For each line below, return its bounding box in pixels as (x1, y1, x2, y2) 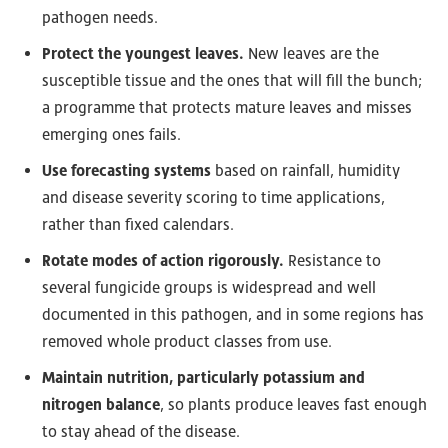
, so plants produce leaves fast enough (160, 395, 427, 415)
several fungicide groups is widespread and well (42, 278, 376, 298)
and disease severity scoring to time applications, (42, 188, 385, 208)
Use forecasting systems (42, 161, 211, 181)
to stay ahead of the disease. (42, 422, 240, 442)
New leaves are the (244, 44, 379, 64)
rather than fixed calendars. (42, 215, 234, 235)
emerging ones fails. (42, 125, 181, 145)
